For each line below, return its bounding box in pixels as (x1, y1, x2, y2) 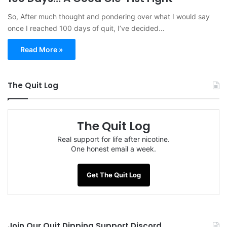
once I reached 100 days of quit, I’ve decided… (8, 24, 165, 33)
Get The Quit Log (86, 171, 141, 179)
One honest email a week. (71, 144, 156, 154)
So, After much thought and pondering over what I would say (8, 12, 210, 21)
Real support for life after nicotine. (57, 135, 170, 144)
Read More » (20, 45, 63, 54)
